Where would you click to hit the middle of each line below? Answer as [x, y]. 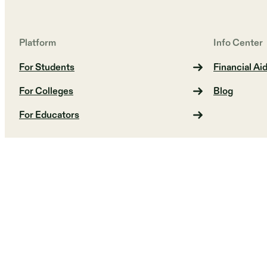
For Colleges [46, 91]
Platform [38, 43]
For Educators [49, 115]
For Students [47, 67]
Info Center [238, 43]
